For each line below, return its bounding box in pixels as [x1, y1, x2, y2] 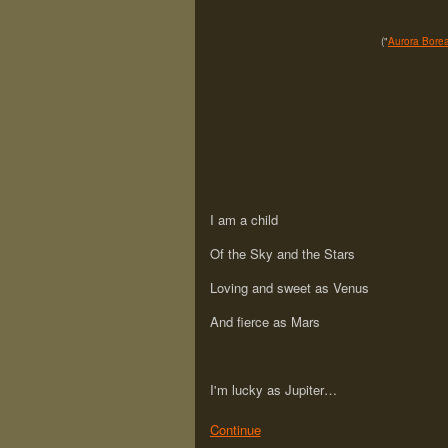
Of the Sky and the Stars [209, 244, 355, 264]
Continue [209, 419, 261, 439]
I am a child [209, 210, 278, 230]
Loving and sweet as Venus [209, 278, 369, 298]
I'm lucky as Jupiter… [209, 380, 337, 400]
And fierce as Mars [209, 312, 320, 332]
